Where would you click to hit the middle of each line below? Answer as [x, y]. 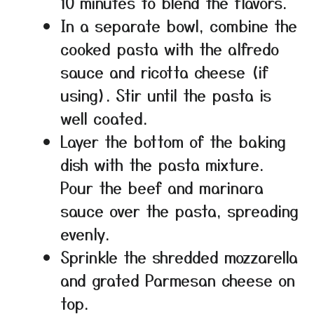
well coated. [104, 117]
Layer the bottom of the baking [173, 141]
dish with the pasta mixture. [162, 164]
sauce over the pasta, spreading [179, 210]
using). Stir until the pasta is [166, 94]
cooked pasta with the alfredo [170, 48]
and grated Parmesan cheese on [178, 279]
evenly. [85, 233]
